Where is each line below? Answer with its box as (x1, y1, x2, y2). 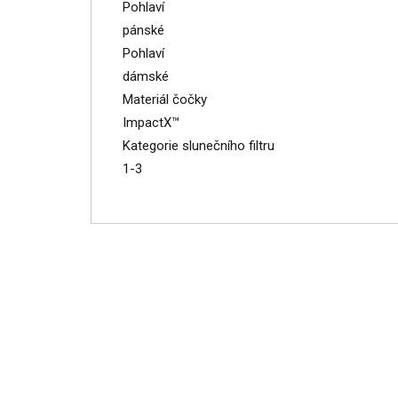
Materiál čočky (123, 92, 207, 107)
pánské (123, 22, 164, 38)
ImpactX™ (123, 115, 179, 131)
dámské (123, 68, 169, 84)
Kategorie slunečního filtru (123, 138, 275, 154)
